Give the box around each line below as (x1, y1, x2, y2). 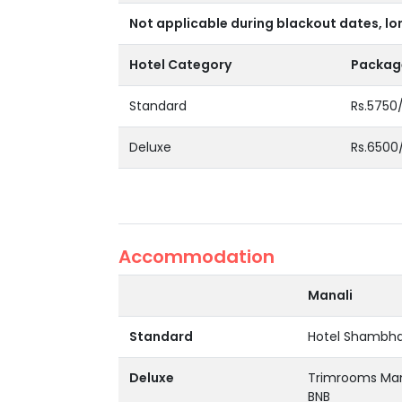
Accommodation (118, 244, 275, 269)
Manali (308, 286, 353, 304)
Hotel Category (129, 56, 232, 74)
